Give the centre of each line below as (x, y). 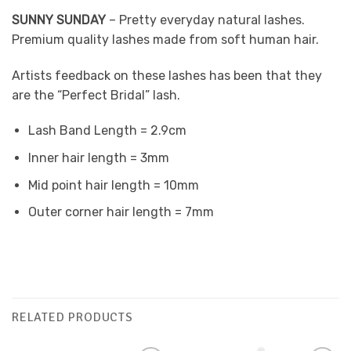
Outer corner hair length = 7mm (121, 212)
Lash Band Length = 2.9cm (107, 131)
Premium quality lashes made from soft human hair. (165, 39)
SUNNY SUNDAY (59, 20)
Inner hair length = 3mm (98, 157)
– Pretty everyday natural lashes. (205, 20)
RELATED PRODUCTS (72, 317)
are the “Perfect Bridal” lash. (96, 95)
